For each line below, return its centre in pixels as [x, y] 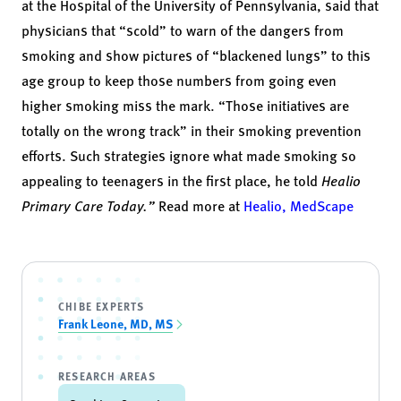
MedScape [322, 205]
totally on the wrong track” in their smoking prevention [192, 130]
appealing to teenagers [93, 180]
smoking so [320, 155]
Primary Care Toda [79, 205]
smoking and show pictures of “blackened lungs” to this [196, 55]
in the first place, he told [243, 180]
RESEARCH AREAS [107, 376]
